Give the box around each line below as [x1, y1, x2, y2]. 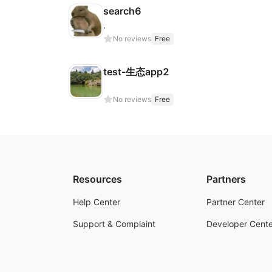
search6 [103, 5, 141, 17]
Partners [206, 173, 246, 185]
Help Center [73, 197, 120, 207]
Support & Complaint [73, 219, 155, 229]
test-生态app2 [103, 66, 169, 78]
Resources [73, 173, 122, 185]
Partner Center [206, 197, 265, 207]
